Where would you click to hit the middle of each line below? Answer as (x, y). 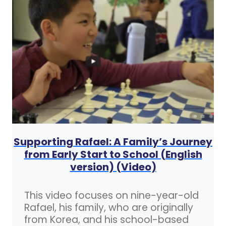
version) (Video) (113, 167)
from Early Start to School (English (113, 154)
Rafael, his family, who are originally (109, 207)
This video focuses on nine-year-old (111, 195)
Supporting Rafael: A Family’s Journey (113, 142)
